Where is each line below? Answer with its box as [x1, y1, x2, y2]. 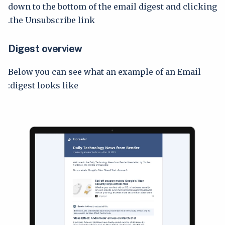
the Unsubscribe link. [10, 15, 95, 25]
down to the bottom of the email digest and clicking [8, 1, 217, 12]
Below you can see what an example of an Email [8, 66, 201, 77]
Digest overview [8, 42, 82, 55]
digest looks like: [10, 80, 78, 90]
